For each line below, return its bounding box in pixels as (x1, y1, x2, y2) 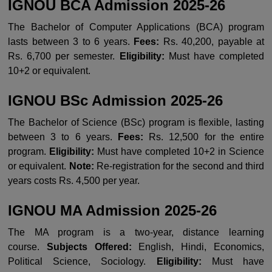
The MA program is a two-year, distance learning (8, 226, 264, 237)
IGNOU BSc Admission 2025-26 (8, 92, 223, 109)
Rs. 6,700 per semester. (8, 50, 120, 61)
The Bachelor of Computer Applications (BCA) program (8, 21, 264, 32)
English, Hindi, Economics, (131, 241, 265, 252)
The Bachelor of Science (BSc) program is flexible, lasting (8, 117, 264, 127)
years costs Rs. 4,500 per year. (8, 175, 140, 186)
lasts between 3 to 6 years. (8, 36, 134, 47)
